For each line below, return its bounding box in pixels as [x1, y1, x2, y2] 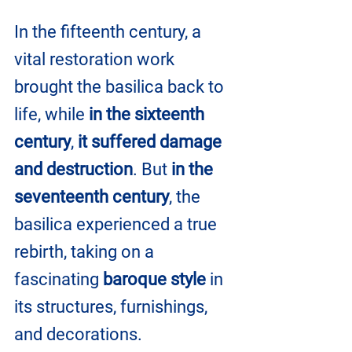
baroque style [99, 269, 206, 289]
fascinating [14, 269, 99, 289]
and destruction [14, 159, 133, 179]
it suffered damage [78, 132, 225, 152]
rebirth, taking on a [14, 242, 158, 262]
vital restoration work [14, 49, 178, 69]
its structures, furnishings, [14, 297, 211, 317]
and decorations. [14, 324, 142, 344]
